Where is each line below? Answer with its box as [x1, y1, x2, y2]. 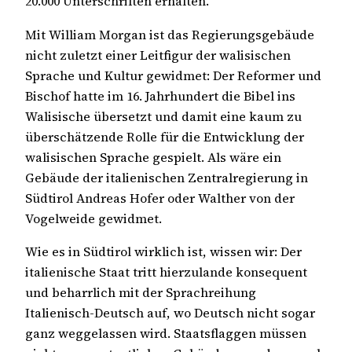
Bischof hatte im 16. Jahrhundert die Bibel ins [25, 86, 295, 104]
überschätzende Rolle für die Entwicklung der [25, 127, 304, 145]
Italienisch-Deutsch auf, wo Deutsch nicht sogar [25, 303, 315, 321]
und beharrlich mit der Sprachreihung [25, 283, 256, 301]
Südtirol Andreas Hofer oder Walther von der [25, 189, 295, 207]
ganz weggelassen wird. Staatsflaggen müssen [25, 324, 306, 342]
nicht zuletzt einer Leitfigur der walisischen [25, 46, 291, 64]
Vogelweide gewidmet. [25, 209, 162, 227]
